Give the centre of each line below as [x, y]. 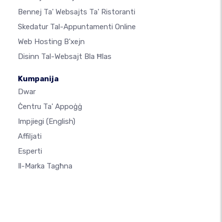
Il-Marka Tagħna [45, 166]
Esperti [30, 151]
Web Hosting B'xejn [51, 42]
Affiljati [30, 137]
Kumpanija [38, 79]
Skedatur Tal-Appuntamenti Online [77, 27]
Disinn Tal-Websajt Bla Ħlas [65, 57]
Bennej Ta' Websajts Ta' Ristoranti [77, 12]
